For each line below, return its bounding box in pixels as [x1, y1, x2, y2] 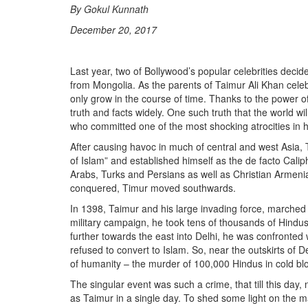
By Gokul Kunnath [70, 1, 148, 16]
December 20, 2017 [70, 22, 157, 36]
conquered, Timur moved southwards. [70, 180, 236, 195]
